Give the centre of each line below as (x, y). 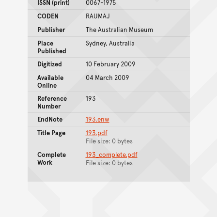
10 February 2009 (110, 64)
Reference (52, 98)
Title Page (51, 132)
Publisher (51, 29)
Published (52, 51)
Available (50, 77)
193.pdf (96, 132)
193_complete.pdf (111, 154)
